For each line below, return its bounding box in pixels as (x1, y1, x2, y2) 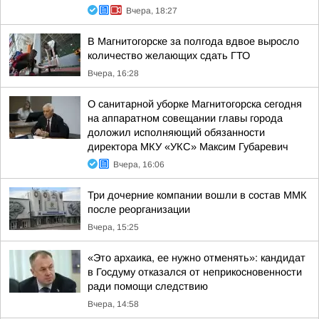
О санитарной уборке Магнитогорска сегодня (88, 98, 302, 110)
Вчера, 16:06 (113, 159, 164, 169)
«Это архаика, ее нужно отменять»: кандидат (88, 252, 305, 263)
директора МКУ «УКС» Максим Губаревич (88, 141, 288, 152)
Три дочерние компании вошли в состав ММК (88, 189, 307, 201)
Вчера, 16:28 (88, 68, 139, 78)
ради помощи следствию (88, 281, 208, 292)
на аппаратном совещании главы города (88, 113, 283, 124)
